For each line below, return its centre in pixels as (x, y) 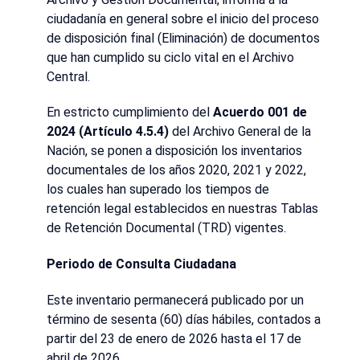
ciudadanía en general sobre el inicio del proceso (183, 18)
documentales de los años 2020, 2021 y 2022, (176, 170)
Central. (68, 76)
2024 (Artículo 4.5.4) (108, 132)
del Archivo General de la (240, 132)
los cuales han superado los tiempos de (158, 190)
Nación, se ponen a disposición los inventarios (174, 151)
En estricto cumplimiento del (130, 112)
